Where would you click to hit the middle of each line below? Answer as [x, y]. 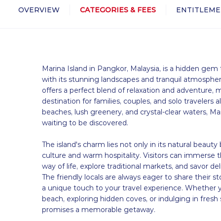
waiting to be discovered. [85, 123]
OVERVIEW [39, 10]
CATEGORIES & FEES [118, 10]
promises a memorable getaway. [99, 210]
